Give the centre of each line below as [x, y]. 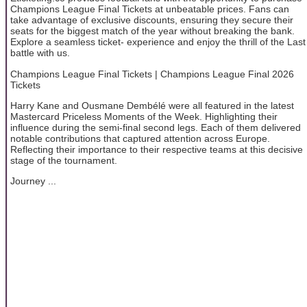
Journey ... [33, 181]
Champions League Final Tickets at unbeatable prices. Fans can [150, 9]
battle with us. [40, 53]
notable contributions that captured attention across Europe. [140, 138]
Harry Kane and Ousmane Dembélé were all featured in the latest [152, 105]
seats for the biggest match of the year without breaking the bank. [152, 31]
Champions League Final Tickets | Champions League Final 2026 [152, 74]
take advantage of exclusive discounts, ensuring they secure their [152, 20]
